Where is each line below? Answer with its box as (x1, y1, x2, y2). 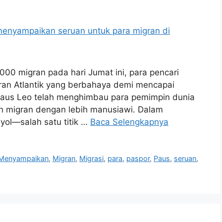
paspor (126, 154, 150, 163)
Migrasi (79, 154, 104, 163)
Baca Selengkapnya (90, 117, 168, 127)
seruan (174, 154, 197, 163)
